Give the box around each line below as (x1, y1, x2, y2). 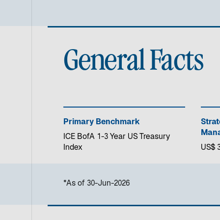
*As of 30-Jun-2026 (63, 180, 130, 188)
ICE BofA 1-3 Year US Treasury (63, 133, 170, 141)
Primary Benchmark (63, 118, 140, 127)
